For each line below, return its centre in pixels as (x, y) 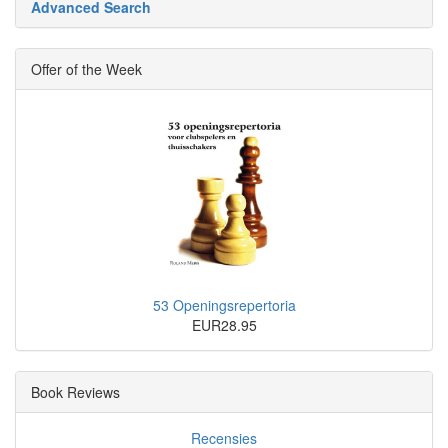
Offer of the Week (86, 69)
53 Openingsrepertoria (224, 304)
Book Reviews (75, 391)
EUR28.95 (224, 324)
